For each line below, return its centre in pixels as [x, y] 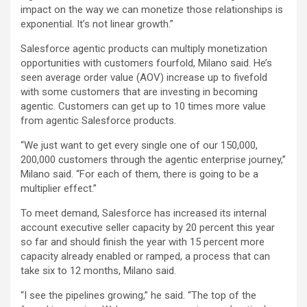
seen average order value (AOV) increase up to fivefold [144, 78]
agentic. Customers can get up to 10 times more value [143, 107]
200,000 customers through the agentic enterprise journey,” [153, 160]
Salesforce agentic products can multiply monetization [144, 49]
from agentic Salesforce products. [98, 121]
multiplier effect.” [59, 189]
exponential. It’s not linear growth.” [97, 24]
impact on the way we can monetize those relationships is [152, 10]
